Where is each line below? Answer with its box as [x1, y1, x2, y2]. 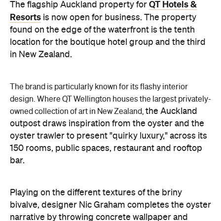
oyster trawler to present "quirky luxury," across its [10, 131, 207, 141]
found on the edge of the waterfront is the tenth [10, 25, 195, 35]
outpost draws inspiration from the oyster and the [10, 119, 204, 128]
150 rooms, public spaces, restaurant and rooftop [10, 144, 202, 153]
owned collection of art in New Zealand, [10, 108, 146, 116]
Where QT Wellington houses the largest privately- [37, 95, 211, 104]
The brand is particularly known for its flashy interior [10, 83, 188, 91]
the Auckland [146, 107, 197, 116]
